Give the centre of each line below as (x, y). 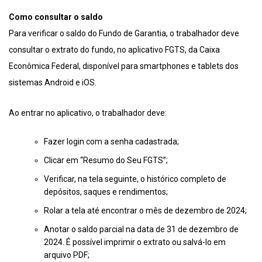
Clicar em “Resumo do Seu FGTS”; (106, 161)
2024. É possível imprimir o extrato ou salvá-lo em (135, 242)
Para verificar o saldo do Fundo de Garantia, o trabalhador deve (124, 34)
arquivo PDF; (67, 255)
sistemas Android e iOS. (53, 83)
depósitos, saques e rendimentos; (106, 192)
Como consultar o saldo (56, 17)
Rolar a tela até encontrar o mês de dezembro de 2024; (145, 211)
